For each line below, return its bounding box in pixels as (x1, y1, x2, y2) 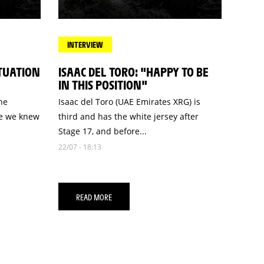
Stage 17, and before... (58, 126, 147, 137)
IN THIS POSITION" (58, 77, 147, 93)
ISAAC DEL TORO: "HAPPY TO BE (58, 64, 209, 80)
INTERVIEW (67, 39, 103, 49)
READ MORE (75, 191, 112, 202)
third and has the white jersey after (58, 111, 199, 122)
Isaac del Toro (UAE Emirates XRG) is (58, 96, 200, 107)
